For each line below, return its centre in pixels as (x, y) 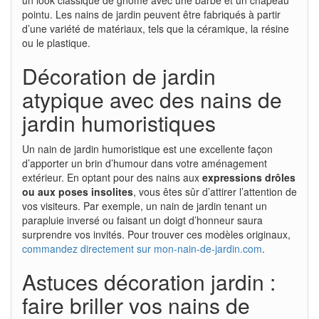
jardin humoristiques (119, 122)
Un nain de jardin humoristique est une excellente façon (147, 148)
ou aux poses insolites (78, 191)
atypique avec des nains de (152, 99)
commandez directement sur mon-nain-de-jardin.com (142, 248)
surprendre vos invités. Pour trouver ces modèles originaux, (156, 234)
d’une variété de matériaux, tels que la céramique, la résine (156, 28)
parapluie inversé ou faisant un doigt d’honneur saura (142, 220)
